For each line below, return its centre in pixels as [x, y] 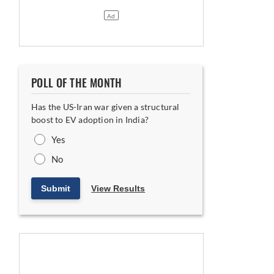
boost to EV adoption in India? [90, 120]
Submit [56, 188]
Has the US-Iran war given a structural [106, 107]
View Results [118, 188]
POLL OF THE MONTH [77, 83]
